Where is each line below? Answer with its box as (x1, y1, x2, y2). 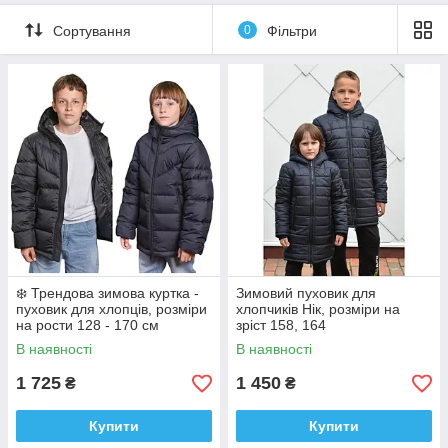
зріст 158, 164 (236, 317, 326, 334)
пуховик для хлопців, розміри (16, 301, 207, 318)
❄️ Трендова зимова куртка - (16, 285, 199, 302)
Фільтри (266, 22, 317, 39)
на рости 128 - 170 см (16, 317, 159, 334)
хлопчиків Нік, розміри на (236, 301, 400, 318)
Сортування (53, 22, 131, 39)
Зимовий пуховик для (236, 285, 376, 302)
